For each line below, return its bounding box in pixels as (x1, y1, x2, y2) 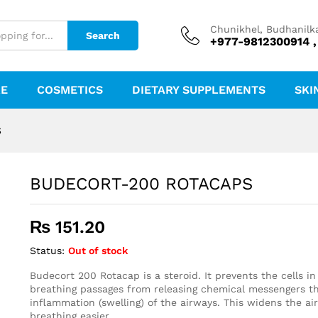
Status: (29, 245, 65, 256)
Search (86, 30, 120, 41)
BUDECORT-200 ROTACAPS (29, 174, 253, 194)
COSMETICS (37, 83, 103, 97)
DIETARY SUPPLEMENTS (132, 83, 265, 97)
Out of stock (67, 245, 128, 256)
